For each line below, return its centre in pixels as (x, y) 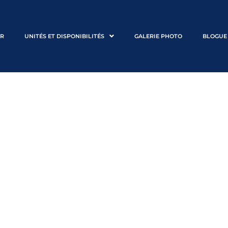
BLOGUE (215, 36)
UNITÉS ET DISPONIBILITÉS (64, 36)
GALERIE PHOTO (158, 36)
